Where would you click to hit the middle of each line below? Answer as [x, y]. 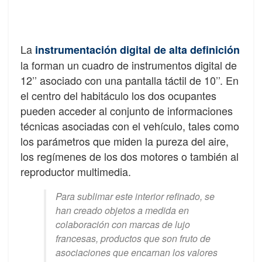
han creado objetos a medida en [122, 211]
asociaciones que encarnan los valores [137, 253]
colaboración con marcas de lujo [123, 225]
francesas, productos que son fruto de [133, 239]
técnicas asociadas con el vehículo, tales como [130, 126]
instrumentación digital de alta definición [137, 50]
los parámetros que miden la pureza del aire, [125, 141]
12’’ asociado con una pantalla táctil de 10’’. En [130, 80]
